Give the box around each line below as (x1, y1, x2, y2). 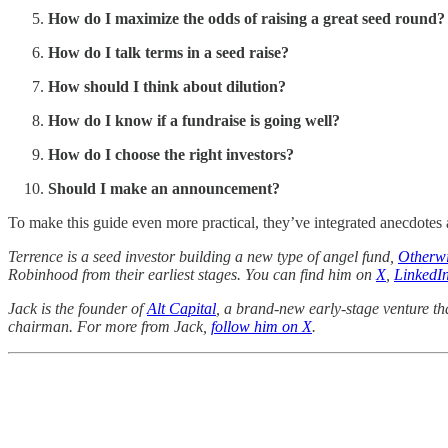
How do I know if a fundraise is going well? (48, 112, 340, 130)
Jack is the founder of (8, 300, 147, 318)
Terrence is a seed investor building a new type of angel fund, (8, 248, 398, 266)
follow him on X (211, 318, 312, 336)
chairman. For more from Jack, (8, 318, 211, 336)
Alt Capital (147, 300, 216, 318)
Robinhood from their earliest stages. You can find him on (8, 266, 376, 284)
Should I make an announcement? (48, 180, 280, 198)
